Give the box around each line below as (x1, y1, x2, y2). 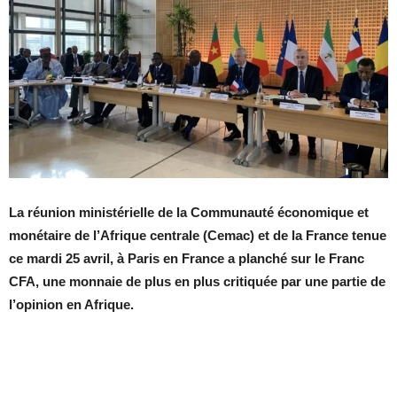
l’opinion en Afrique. (9, 297, 137, 313)
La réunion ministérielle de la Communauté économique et (9, 205, 369, 221)
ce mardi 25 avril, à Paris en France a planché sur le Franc (9, 251, 364, 267)
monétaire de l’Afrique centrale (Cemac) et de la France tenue (9, 228, 386, 244)
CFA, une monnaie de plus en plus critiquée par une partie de (9, 274, 385, 290)
